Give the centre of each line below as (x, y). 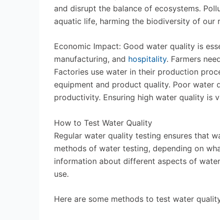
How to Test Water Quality (103, 123)
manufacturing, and (91, 59)
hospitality (147, 59)
